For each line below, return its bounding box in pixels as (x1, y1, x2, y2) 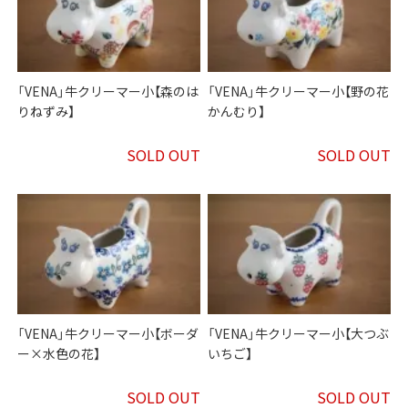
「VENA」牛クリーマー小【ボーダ (17, 324, 199, 343)
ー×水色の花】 (17, 344, 101, 363)
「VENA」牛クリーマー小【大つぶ (208, 324, 390, 343)
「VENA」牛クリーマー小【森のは (17, 82, 199, 101)
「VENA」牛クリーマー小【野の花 (208, 82, 390, 101)
